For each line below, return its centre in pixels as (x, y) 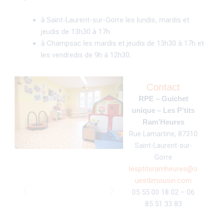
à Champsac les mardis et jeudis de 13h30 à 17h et (122, 44)
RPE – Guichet (163, 99)
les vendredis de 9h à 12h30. (86, 55)
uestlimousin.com (163, 181)
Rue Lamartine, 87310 (163, 134)
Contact (163, 87)
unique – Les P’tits (163, 110)
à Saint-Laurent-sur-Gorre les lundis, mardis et (115, 20)
